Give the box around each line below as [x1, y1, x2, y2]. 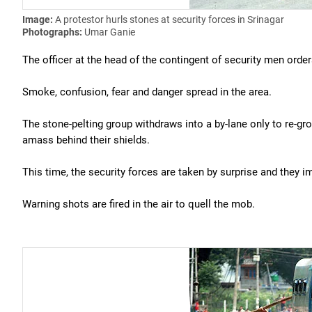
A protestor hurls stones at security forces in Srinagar [55, 14, 284, 25]
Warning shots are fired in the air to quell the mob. [22, 198, 255, 210]
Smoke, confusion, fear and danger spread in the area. [22, 86, 272, 98]
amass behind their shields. [22, 134, 150, 146]
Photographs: [22, 26, 84, 38]
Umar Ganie [84, 26, 135, 38]
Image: [22, 14, 55, 25]
